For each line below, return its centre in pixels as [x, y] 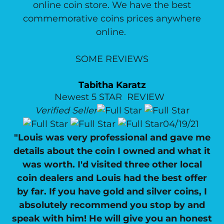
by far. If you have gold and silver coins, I [112, 191]
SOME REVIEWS [112, 59]
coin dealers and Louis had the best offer [112, 178]
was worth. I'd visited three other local [112, 164]
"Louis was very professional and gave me [112, 137]
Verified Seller [66, 110]
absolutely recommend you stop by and [112, 205]
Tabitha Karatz [112, 85]
